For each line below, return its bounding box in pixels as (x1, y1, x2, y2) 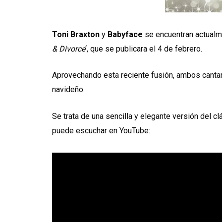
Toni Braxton (52, 29, 102, 39)
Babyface (108, 29, 143, 39)
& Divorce (52, 44, 86, 54)
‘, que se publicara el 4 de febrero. (85, 44, 203, 54)
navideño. (52, 85, 85, 95)
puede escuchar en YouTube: (52, 125, 151, 135)
